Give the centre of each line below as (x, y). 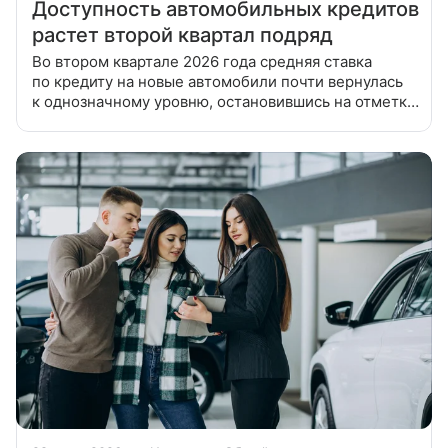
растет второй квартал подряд (182, 34)
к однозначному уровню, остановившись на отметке (224, 101)
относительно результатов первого (161, 141)
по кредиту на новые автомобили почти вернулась (217, 81)
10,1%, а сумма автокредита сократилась (179, 121)
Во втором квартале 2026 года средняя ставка (202, 61)
